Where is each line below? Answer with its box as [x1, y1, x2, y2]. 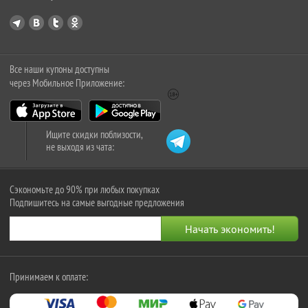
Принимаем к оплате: [10, 270, 88, 283]
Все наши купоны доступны [10, 63, 109, 76]
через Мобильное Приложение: [10, 76, 124, 89]
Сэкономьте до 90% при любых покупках [10, 183, 159, 196]
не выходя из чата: [46, 140, 114, 153]
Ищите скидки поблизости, [46, 128, 143, 141]
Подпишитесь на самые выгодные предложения [10, 196, 184, 209]
